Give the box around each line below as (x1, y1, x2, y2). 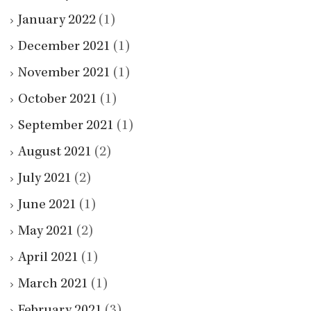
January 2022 (18, 14, 96, 28)
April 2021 (18, 251, 78, 266)
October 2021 (18, 93, 97, 108)
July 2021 (18, 172, 72, 187)
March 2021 (18, 278, 88, 292)
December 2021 (18, 40, 110, 55)
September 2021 (18, 119, 114, 134)
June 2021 (18, 199, 76, 213)
